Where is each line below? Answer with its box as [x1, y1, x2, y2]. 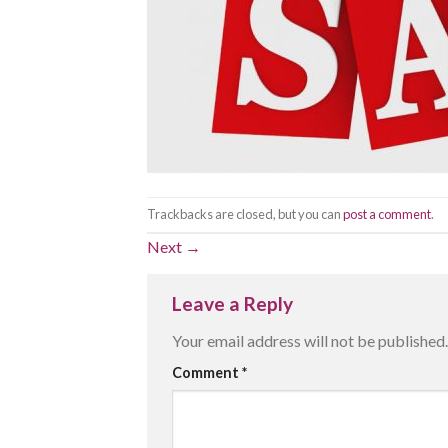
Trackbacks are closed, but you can [147, 205, 343, 222]
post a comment [343, 205, 431, 222]
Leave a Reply [172, 291, 297, 315]
